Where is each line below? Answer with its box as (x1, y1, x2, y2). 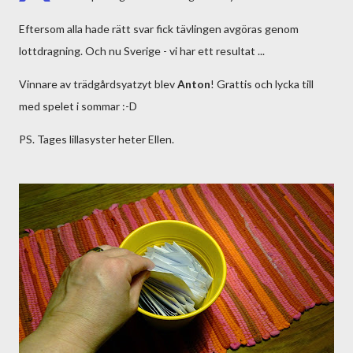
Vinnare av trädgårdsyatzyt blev (19, 77, 177, 91)
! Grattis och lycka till (210, 77, 314, 91)
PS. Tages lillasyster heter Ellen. (19, 132, 174, 146)
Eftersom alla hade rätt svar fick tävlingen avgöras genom (19, 22, 299, 35)
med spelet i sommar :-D (19, 99, 137, 113)
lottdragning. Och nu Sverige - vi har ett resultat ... (19, 44, 265, 58)
